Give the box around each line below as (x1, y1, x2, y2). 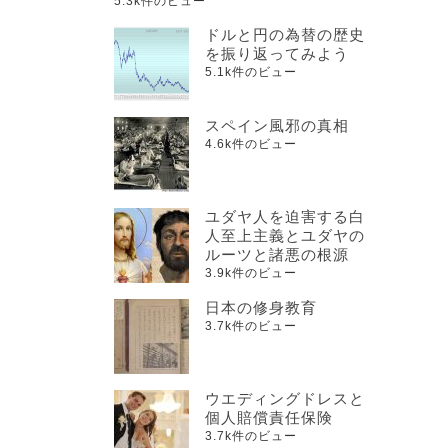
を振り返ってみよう (205, 44, 349, 62)
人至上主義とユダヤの (205, 226, 365, 244)
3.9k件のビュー (205, 265, 297, 280)
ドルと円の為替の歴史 (205, 25, 365, 43)
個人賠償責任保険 (205, 408, 333, 426)
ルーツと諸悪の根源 (205, 245, 349, 263)
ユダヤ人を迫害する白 (205, 207, 365, 225)
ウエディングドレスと (205, 389, 365, 407)
